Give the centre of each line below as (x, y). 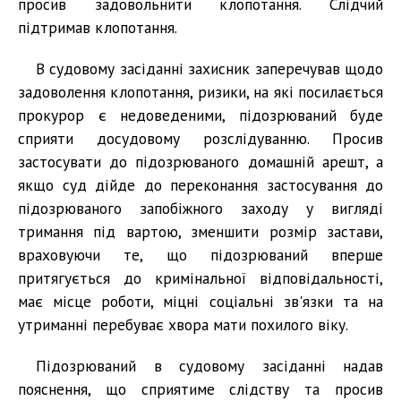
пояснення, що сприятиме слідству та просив (200, 388)
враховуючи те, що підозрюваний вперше (200, 254)
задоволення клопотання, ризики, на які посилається (200, 91)
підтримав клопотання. (98, 27)
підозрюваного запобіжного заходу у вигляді (200, 208)
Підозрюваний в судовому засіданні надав (209, 365)
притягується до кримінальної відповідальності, (200, 277)
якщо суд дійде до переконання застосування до (200, 184)
